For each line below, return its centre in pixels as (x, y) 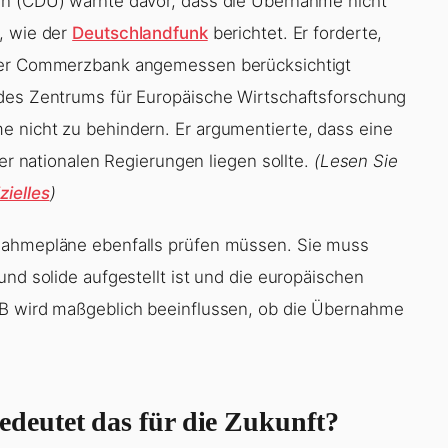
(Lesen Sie (355, 160)
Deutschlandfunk (140, 32)
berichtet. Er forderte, (295, 32)
